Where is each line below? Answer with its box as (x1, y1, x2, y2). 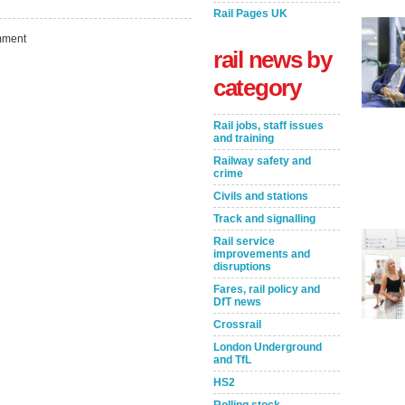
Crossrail (213, 318, 261, 331)
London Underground (213, 341, 322, 353)
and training (213, 132, 274, 145)
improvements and (213, 248, 310, 260)
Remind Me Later (217, 221, 364, 242)
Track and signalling (213, 212, 316, 225)
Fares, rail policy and (213, 283, 320, 296)
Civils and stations (213, 190, 308, 202)
